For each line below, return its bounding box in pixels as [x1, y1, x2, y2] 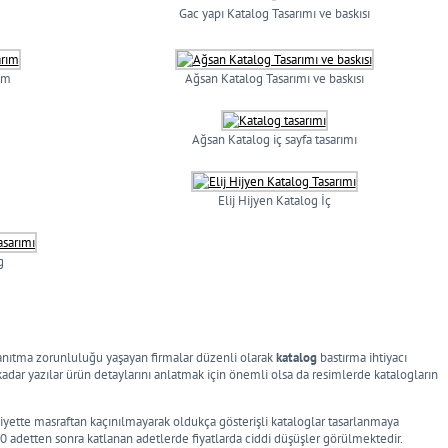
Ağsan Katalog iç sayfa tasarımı [191, 131, 357, 148]
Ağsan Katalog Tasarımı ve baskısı [184, 70, 364, 87]
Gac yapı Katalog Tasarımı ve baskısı [178, 5, 370, 22]
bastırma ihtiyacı [317, 349, 407, 366]
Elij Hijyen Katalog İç [217, 192, 331, 209]
